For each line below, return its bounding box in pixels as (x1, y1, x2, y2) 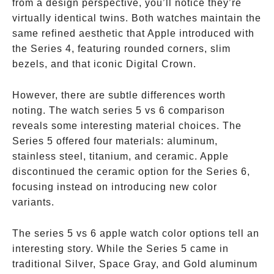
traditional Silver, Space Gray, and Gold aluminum (12, 259, 257, 269)
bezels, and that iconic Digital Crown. (12, 59, 196, 69)
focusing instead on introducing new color (12, 182, 217, 192)
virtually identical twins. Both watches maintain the (12, 13, 261, 23)
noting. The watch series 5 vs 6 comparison (12, 105, 225, 116)
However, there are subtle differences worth (12, 90, 226, 100)
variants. (12, 197, 54, 207)
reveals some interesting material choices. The (12, 120, 242, 131)
